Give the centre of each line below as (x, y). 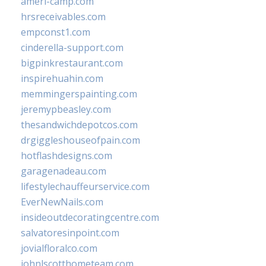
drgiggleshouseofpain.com (80, 140)
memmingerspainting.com (79, 94)
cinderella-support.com (72, 47)
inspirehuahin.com (62, 78)
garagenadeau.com (64, 171)
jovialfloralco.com (59, 248)
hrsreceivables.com (63, 17)
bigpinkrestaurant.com (72, 63)
